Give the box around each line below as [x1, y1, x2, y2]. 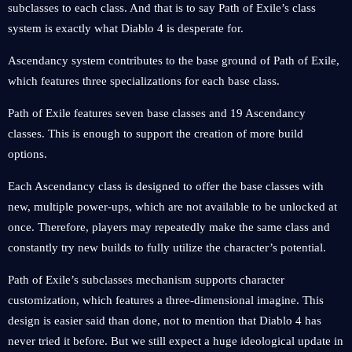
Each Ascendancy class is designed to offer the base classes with [8, 180, 324, 192]
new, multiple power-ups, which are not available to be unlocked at [8, 200, 337, 213]
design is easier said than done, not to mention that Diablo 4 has [8, 314, 321, 327]
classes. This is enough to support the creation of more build [8, 127, 303, 140]
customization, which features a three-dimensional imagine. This [8, 294, 324, 306]
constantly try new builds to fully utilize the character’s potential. [8, 241, 326, 254]
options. [8, 148, 47, 160]
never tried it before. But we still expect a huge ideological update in [8, 335, 343, 347]
